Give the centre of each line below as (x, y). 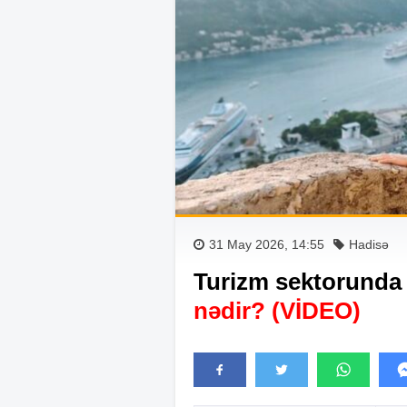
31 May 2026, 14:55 (267, 244)
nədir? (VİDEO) (277, 310)
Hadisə (369, 244)
